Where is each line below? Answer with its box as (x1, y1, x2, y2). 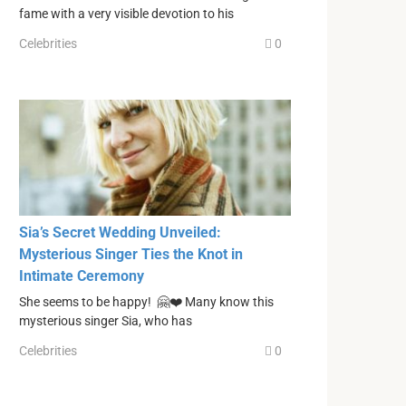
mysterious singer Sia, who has (19, 313, 192, 329)
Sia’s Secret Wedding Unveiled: (19, 223, 221, 241)
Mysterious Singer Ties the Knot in (19, 245, 243, 263)
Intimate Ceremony (19, 266, 144, 285)
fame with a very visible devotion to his (19, 5, 234, 22)
